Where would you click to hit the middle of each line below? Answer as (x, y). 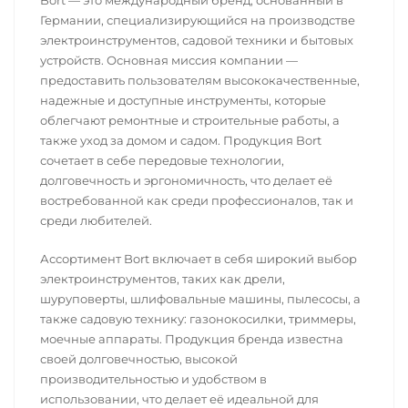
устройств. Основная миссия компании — (169, 60)
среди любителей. (96, 220)
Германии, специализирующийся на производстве (198, 20)
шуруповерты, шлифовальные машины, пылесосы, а (200, 299)
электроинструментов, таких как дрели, (163, 279)
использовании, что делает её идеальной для (179, 399)
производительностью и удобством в (153, 379)
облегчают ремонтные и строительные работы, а (190, 120)
